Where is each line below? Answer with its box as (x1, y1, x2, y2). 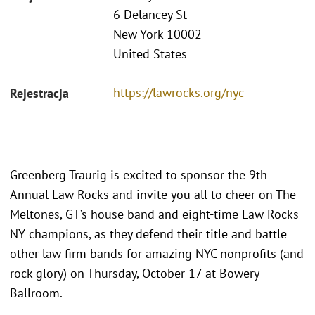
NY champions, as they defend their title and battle (10, 225, 287, 242)
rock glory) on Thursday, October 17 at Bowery (10, 264, 259, 281)
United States (113, 46, 187, 63)
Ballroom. (10, 284, 65, 301)
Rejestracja (10, 84, 69, 101)
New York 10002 (113, 26, 202, 43)
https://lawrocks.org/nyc (113, 84, 244, 101)
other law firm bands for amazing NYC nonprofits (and (10, 245, 304, 262)
